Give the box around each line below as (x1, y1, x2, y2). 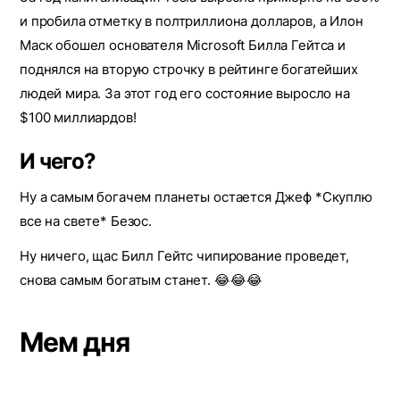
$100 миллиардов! (20, 109, 137, 126)
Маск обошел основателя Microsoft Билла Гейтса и (20, 37, 346, 54)
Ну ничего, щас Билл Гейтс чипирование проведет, (20, 247, 349, 264)
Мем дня (20, 326, 129, 358)
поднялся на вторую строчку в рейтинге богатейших (20, 61, 358, 78)
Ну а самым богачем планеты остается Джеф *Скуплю (20, 188, 372, 205)
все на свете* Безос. (20, 212, 152, 229)
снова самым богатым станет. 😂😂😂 (20, 271, 262, 288)
